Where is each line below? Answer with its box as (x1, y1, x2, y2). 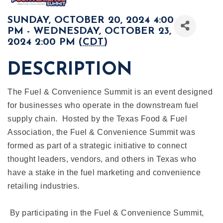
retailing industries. (7, 181, 80, 190)
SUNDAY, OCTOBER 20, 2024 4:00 (7, 15, 174, 25)
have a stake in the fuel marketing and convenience (7, 168, 201, 177)
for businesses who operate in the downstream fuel (7, 101, 199, 110)
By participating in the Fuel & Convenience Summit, (7, 208, 204, 217)
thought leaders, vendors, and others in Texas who (7, 154, 197, 163)
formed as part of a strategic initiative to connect (7, 141, 187, 150)
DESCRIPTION (7, 61, 132, 79)
